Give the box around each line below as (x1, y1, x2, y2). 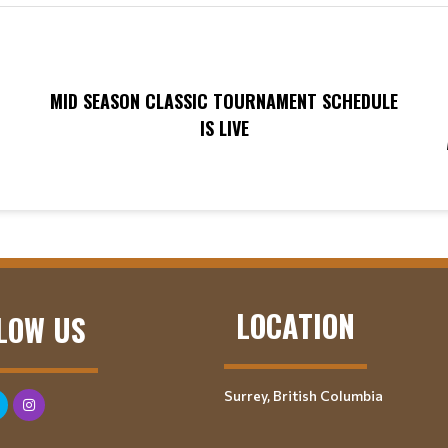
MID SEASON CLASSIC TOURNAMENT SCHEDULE (50, 87, 398, 114)
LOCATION (236, 302, 355, 348)
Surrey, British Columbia (224, 386, 383, 404)
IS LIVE (199, 114, 249, 141)
